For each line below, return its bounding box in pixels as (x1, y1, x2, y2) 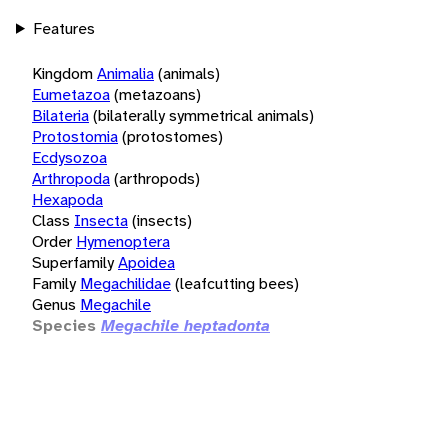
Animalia (97, 62, 154, 84)
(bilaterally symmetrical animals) (93, 104, 314, 126)
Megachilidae (80, 272, 171, 294)
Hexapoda (32, 188, 103, 210)
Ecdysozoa (32, 146, 107, 168)
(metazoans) (114, 83, 201, 105)
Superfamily (32, 251, 114, 273)
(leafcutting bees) (175, 272, 299, 294)
